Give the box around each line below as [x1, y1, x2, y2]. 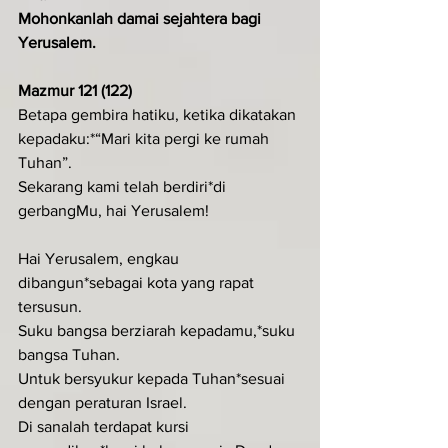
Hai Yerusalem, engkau [18, 249, 183, 267]
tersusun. [18, 297, 82, 315]
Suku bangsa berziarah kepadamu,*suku [18, 321, 299, 339]
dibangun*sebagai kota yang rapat [18, 273, 258, 291]
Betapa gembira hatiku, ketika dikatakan [18, 105, 300, 123]
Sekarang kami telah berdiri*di [18, 177, 230, 195]
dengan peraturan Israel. [18, 393, 187, 411]
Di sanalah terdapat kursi [18, 417, 193, 435]
